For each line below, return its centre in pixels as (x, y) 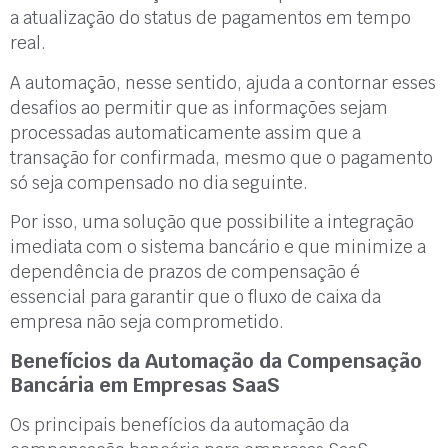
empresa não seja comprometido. (147, 321)
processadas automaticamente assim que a (185, 132)
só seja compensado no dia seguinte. (159, 182)
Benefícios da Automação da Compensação (216, 361)
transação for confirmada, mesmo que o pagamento (221, 157)
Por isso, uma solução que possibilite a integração (212, 221)
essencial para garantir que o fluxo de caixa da (195, 296)
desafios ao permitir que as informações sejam (199, 107)
